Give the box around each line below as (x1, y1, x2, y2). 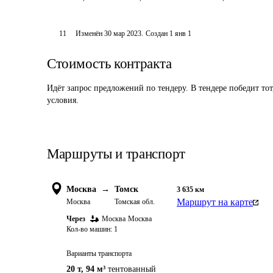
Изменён (76, 29, 105, 38)
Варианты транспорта (66, 249, 132, 258)
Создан (146, 29, 168, 38)
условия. (47, 96, 79, 105)
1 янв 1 (169, 29, 192, 38)
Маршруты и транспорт (47, 146, 185, 161)
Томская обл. (115, 197, 155, 206)
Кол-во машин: (66, 225, 112, 233)
